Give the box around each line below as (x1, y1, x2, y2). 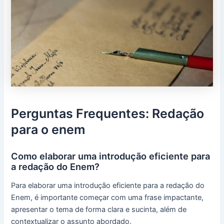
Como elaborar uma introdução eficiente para (11, 150, 210, 161)
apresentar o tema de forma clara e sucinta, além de (11, 205, 187, 214)
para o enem (11, 121, 85, 137)
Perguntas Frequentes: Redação (11, 105, 204, 121)
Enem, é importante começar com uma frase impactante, (11, 193, 204, 202)
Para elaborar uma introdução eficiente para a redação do (11, 181, 205, 190)
